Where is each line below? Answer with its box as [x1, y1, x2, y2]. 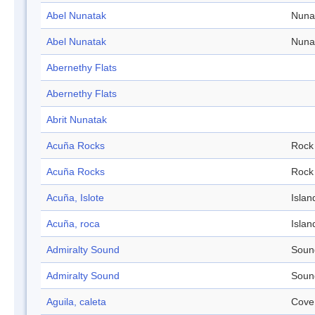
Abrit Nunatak [46, 114, 107, 126]
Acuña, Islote [46, 192, 104, 204]
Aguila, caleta [46, 296, 106, 308]
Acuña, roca [46, 218, 100, 230]
